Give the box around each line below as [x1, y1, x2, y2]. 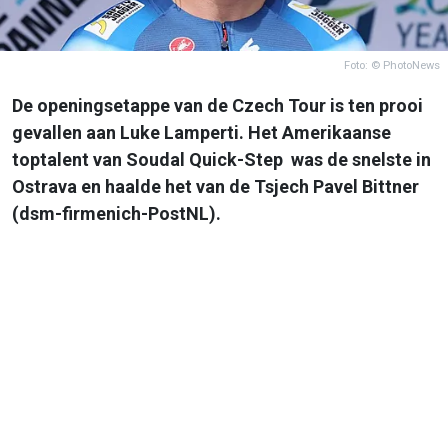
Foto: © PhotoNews [344, 58, 440, 72]
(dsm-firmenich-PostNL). [12, 202, 221, 224]
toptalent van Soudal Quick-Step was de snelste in [12, 148, 431, 170]
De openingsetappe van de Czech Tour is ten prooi [12, 94, 423, 116]
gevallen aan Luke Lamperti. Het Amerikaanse [12, 121, 391, 143]
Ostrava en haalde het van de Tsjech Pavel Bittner [12, 175, 419, 197]
